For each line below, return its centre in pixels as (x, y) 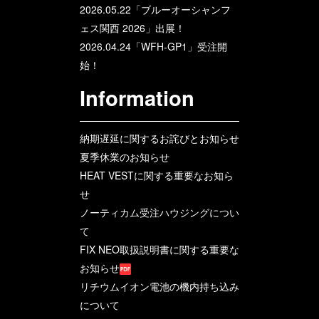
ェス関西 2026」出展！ (132, 27)
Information (137, 97)
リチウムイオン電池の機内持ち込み (159, 286)
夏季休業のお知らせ (125, 156)
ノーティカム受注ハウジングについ (159, 212)
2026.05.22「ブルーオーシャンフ (155, 9)
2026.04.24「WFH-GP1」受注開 (153, 46)
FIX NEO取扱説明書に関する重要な (159, 249)
